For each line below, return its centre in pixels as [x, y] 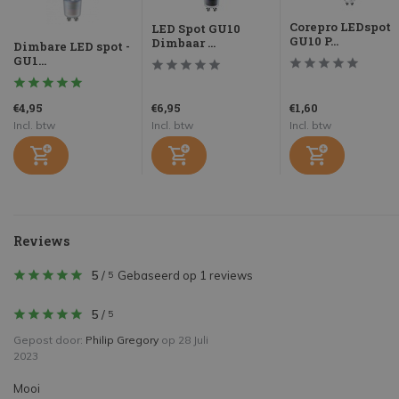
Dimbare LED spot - [72, 47]
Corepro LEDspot [340, 27]
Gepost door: [49, 340]
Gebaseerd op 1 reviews [185, 276]
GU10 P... [314, 41]
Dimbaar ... [183, 43]
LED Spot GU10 [196, 29]
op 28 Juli [183, 340]
